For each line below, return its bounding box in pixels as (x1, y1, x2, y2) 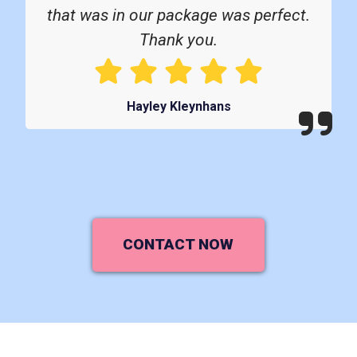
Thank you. (139, 30, 218, 50)
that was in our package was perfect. (47, 6, 310, 25)
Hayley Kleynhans (126, 99, 231, 115)
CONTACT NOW (123, 235, 234, 254)
